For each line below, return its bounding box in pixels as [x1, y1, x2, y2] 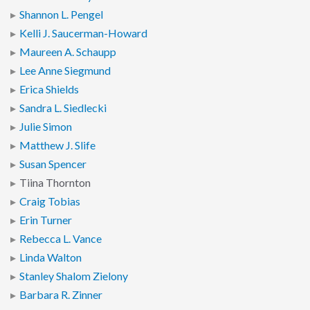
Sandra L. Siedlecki [19, 101, 107, 116]
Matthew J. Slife [19, 138, 95, 153]
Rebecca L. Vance [19, 232, 102, 246]
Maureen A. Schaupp [19, 45, 116, 60]
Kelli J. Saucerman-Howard [19, 26, 147, 41]
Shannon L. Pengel [19, 8, 103, 22]
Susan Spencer [19, 157, 86, 172]
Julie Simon [19, 120, 72, 134]
